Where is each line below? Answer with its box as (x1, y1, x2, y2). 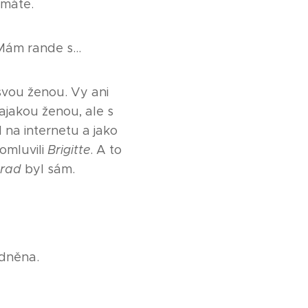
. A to (90, 142, 122, 157)
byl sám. (25, 161, 75, 177)
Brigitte (47, 142, 90, 157)
